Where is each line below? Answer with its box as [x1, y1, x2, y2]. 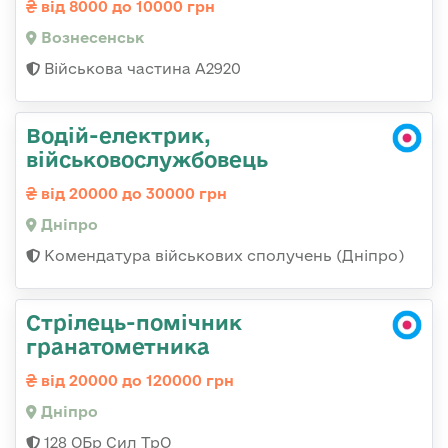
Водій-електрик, [26, 123, 211, 148]
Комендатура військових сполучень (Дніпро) [40, 247, 404, 265]
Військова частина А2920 [40, 60, 241, 78]
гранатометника [26, 334, 210, 359]
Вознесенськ [37, 29, 144, 47]
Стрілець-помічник [26, 310, 242, 335]
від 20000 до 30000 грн [37, 185, 227, 203]
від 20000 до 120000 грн [37, 372, 234, 390]
